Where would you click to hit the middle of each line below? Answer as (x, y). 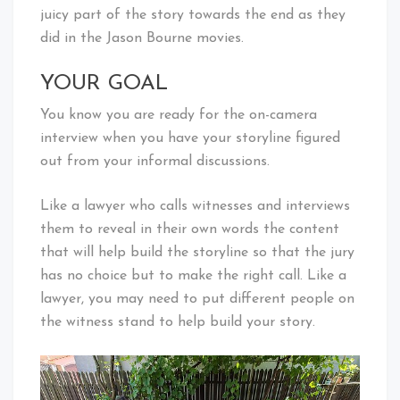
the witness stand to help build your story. (178, 322)
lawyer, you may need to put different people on (197, 299)
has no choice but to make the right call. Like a (193, 275)
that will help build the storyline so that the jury (197, 252)
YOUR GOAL (104, 83)
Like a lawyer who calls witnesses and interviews (195, 206)
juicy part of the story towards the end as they (193, 15)
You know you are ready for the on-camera (179, 115)
